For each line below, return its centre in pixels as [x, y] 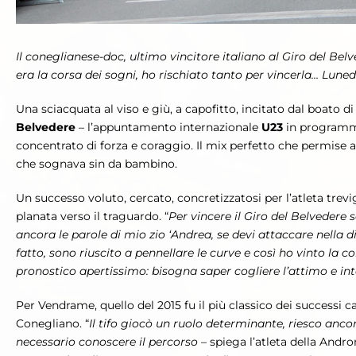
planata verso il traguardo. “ [92, 217]
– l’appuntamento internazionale [168, 128]
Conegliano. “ [52, 324]
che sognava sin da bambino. [97, 164]
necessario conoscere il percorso [107, 342]
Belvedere [46, 128]
